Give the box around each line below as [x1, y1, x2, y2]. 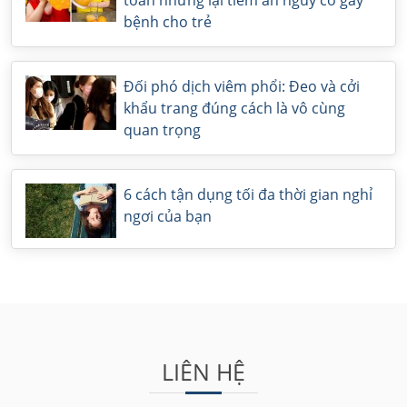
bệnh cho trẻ [124, 12, 212, 32]
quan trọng [124, 120, 201, 140]
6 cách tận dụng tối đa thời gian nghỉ [124, 184, 372, 204]
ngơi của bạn [124, 206, 212, 226]
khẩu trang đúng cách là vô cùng [124, 98, 345, 118]
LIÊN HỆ [162, 356, 245, 387]
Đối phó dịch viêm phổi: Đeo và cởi [124, 76, 360, 96]
